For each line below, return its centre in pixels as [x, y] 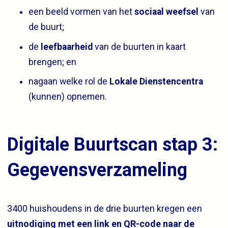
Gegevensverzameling [97, 170]
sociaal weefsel [166, 11]
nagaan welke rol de [69, 82]
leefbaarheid [68, 47]
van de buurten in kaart [140, 47]
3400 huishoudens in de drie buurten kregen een [105, 209]
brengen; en [52, 62]
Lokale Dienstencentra [156, 82]
